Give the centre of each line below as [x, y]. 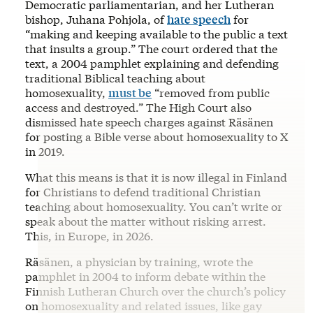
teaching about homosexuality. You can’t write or [154, 206]
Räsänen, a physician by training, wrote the [139, 262]
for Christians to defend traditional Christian [143, 192]
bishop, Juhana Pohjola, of [96, 19]
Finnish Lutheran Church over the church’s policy [155, 291]
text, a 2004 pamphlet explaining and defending [152, 63]
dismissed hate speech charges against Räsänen [149, 122]
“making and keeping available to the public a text [156, 34]
